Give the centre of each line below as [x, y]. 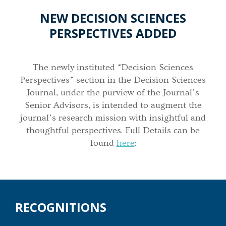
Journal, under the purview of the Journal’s [113, 93]
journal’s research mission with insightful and [113, 118]
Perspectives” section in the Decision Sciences [113, 80]
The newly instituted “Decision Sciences [113, 68]
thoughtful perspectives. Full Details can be [113, 131]
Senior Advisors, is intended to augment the [113, 105]
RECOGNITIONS [61, 207]
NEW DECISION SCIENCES [113, 18]
